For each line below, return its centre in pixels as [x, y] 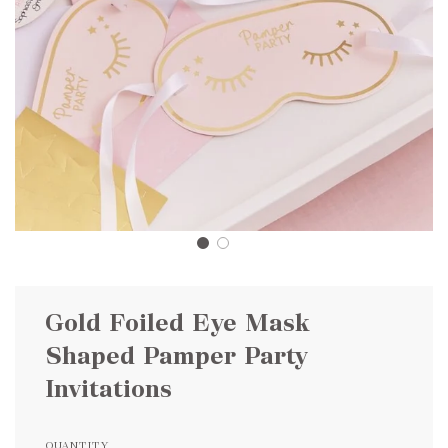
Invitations [108, 388]
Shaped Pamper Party [176, 355]
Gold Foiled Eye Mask [177, 322]
